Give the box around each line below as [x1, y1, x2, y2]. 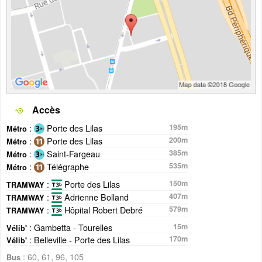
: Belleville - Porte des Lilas [27, 233, 130, 246]
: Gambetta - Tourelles [27, 221, 112, 234]
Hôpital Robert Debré [62, 204, 143, 216]
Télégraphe [44, 160, 89, 173]
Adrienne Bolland [62, 191, 129, 204]
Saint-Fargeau [44, 147, 100, 160]
